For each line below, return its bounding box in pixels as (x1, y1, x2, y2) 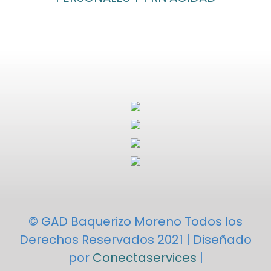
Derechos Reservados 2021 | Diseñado (19, 231, 252, 248)
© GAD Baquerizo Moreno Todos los (28, 213, 243, 230)
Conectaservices (92, 249, 197, 266)
